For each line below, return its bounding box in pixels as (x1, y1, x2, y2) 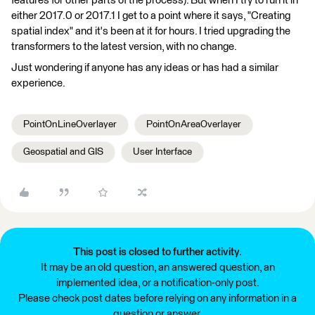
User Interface (133, 147, 192, 157)
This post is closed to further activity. (73, 247, 242, 257)
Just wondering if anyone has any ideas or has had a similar (11, 63, 278, 73)
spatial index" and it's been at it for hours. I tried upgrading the (11, 26, 290, 37)
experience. (11, 78, 65, 89)
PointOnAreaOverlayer (146, 120, 241, 129)
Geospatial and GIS (23, 147, 103, 157)
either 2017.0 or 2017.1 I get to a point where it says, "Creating (11, 11, 290, 21)
